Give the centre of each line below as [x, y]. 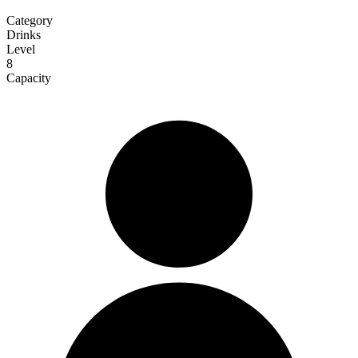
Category [30, 20]
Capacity [29, 78]
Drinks [24, 34]
